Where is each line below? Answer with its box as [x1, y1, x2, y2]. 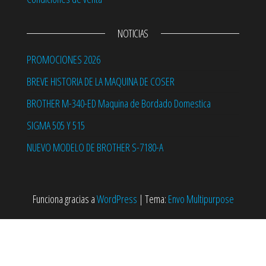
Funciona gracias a [32, 192, 97, 207]
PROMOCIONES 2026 [27, 52, 100, 67]
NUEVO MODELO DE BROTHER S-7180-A [27, 140, 163, 155]
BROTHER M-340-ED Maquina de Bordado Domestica [27, 96, 211, 111]
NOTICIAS [117, 26, 149, 41]
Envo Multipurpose [167, 192, 234, 207]
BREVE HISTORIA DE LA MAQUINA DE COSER [27, 74, 175, 89]
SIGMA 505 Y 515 [27, 118, 85, 133]
